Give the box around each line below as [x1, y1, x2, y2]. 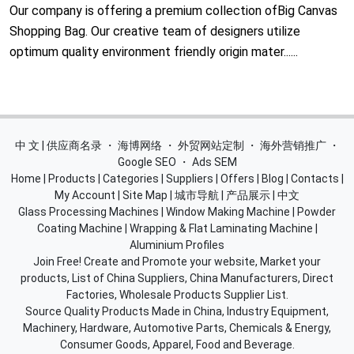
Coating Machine [36, 221, 122, 235]
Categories [102, 171, 159, 185]
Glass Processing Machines [18, 205, 159, 218]
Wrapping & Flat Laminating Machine [129, 221, 313, 235]
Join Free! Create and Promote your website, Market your [33, 254, 321, 268]
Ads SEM [191, 155, 237, 168]
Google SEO [117, 155, 176, 168]
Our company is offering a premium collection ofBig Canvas [9, 2, 337, 18]
